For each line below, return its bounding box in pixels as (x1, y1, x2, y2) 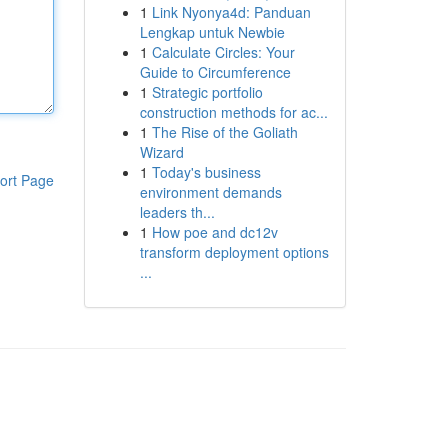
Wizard (139, 142, 184, 162)
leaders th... (139, 202, 215, 222)
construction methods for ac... (139, 102, 328, 122)
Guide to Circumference (139, 62, 291, 82)
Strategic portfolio (151, 82, 263, 102)
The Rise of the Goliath (151, 122, 298, 142)
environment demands (139, 182, 282, 202)
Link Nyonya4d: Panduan (151, 2, 311, 22)
